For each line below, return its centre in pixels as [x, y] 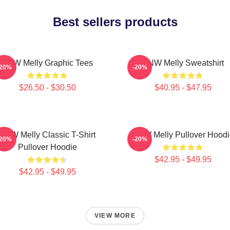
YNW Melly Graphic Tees [47, 63]
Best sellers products [115, 22]
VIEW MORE [115, 216]
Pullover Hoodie [47, 147]
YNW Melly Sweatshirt [183, 63]
